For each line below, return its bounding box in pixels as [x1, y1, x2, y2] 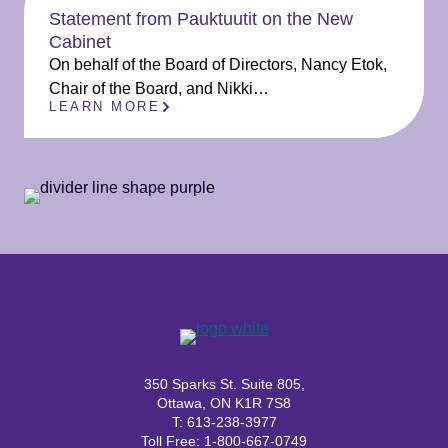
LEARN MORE [49, 99, 160, 114]
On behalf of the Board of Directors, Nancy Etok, [49, 56, 387, 73]
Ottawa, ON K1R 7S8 [157, 395, 291, 411]
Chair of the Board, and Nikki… [49, 80, 269, 97]
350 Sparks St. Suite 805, [143, 376, 305, 392]
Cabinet [49, 31, 111, 52]
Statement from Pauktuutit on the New [49, 8, 353, 29]
